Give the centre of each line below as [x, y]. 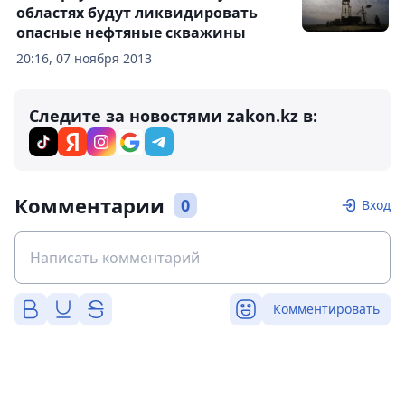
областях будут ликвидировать [137, 13]
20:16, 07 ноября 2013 [84, 59]
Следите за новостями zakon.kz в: [173, 116]
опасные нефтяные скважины [131, 33]
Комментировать [326, 309]
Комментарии [89, 206]
